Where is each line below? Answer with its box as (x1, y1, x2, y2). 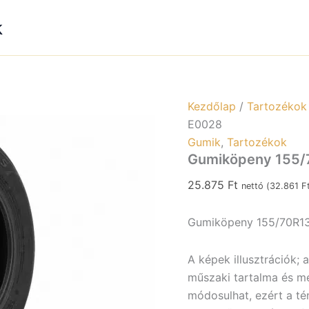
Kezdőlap (188, 99, 236, 113)
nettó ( (241, 181, 270, 191)
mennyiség (248, 17, 297, 29)
